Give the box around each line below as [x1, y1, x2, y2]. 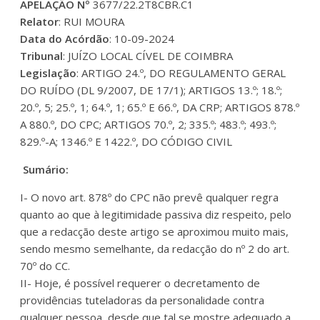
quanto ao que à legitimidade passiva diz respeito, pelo [20, 206, 292, 221]
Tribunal [20, 48, 64, 63]
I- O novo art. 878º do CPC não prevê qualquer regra [20, 189, 279, 204]
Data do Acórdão [20, 31, 110, 46]
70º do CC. [20, 258, 71, 273]
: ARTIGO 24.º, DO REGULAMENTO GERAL [76, 65, 286, 80]
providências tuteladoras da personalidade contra [20, 292, 265, 307]
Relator [20, 14, 59, 29]
